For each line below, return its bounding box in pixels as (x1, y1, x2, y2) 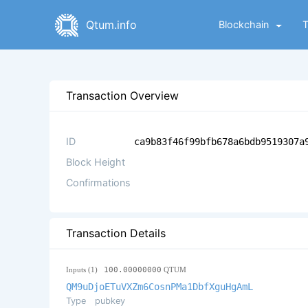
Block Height (66, 156, 125, 168)
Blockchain (218, 19, 269, 30)
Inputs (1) (66, 265, 104, 274)
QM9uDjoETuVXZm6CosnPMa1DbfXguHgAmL (66, 281, 253, 293)
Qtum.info (85, 18, 137, 32)
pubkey (94, 296, 125, 307)
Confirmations (66, 177, 131, 189)
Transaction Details (65, 226, 166, 241)
